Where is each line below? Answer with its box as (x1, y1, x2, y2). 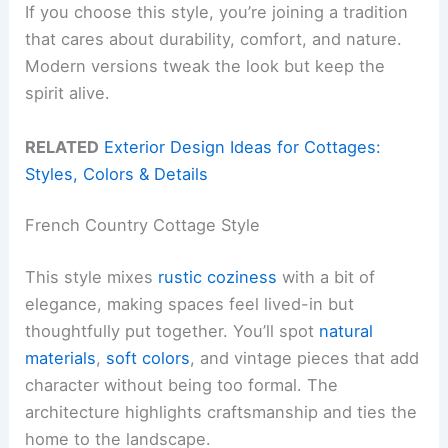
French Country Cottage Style (25, 215, 261, 236)
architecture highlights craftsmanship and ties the (25, 401, 418, 422)
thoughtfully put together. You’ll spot (25, 320, 320, 341)
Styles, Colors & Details (25, 163, 209, 184)
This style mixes (25, 266, 159, 287)
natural (319, 320, 374, 341)
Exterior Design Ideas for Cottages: (104, 136, 382, 157)
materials (25, 347, 97, 368)
